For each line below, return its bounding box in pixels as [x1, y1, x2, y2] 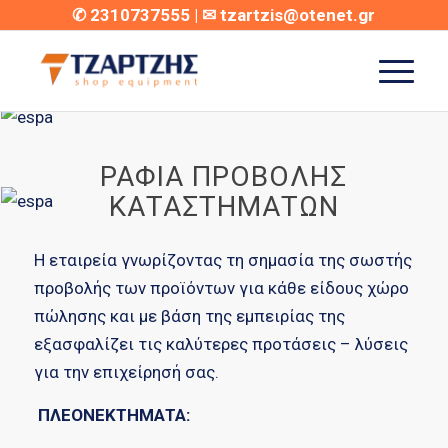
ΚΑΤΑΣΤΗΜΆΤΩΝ [108, 190, 339, 223]
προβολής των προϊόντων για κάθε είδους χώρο [33, 278, 409, 299]
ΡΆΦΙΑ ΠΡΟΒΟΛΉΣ [100, 160, 348, 193]
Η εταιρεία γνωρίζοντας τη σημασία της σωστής [33, 250, 412, 271]
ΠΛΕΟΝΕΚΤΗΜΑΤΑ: [33, 404, 190, 425]
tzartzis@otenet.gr [220, 5, 376, 25]
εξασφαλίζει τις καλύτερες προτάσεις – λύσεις [33, 334, 408, 355]
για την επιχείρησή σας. [33, 362, 219, 383]
